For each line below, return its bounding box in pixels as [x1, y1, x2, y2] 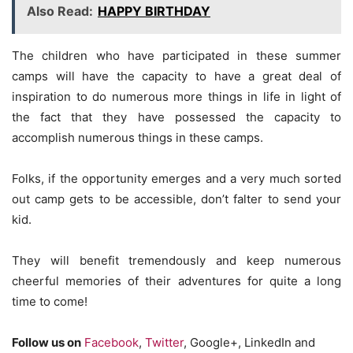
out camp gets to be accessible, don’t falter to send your [12, 191, 341, 206]
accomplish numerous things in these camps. [12, 129, 263, 145]
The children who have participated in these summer [12, 47, 341, 63]
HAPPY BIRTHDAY [98, 2, 210, 19]
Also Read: [27, 2, 93, 19]
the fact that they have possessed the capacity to [12, 109, 341, 124]
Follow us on [12, 334, 81, 350]
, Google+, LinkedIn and [184, 334, 315, 350]
